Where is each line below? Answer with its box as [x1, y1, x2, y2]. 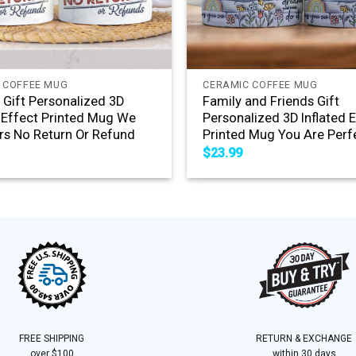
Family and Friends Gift [203, 94, 340, 110]
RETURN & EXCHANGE [256, 332, 353, 344]
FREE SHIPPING [19, 332, 85, 344]
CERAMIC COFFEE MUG [203, 79, 318, 91]
